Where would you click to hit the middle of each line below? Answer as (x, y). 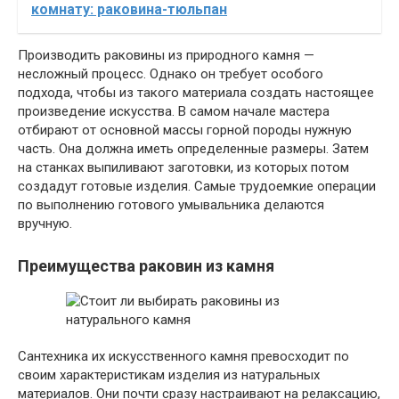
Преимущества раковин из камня (146, 266)
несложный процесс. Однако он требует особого (171, 74)
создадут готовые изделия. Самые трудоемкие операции (197, 187)
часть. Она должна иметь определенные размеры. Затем (193, 149)
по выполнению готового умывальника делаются (171, 205)
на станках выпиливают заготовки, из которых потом (183, 168)
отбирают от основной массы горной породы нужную (185, 130)
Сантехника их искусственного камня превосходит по (183, 357)
